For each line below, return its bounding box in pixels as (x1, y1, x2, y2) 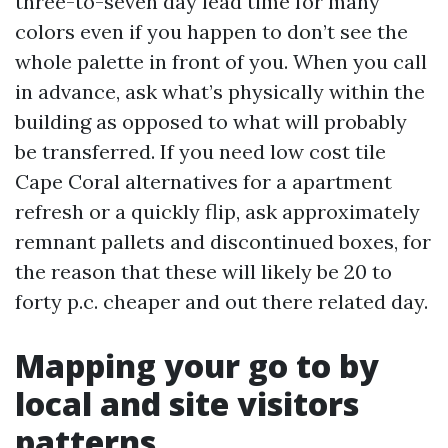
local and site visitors (15, 382, 359, 425)
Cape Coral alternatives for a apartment (15, 169, 392, 194)
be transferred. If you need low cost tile (15, 139, 386, 164)
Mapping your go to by (15, 344, 379, 387)
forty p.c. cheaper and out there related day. (15, 289, 428, 314)
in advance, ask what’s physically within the (15, 79, 425, 104)
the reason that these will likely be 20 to (15, 259, 392, 284)
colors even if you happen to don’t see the (15, 19, 408, 44)
